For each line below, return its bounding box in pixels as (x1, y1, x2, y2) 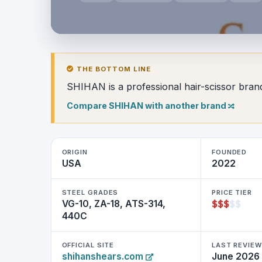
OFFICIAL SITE (61, 241, 115, 250)
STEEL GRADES (61, 188, 119, 197)
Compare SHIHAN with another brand (66, 100, 228, 111)
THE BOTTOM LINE (74, 64, 151, 73)
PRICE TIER (211, 188, 252, 197)
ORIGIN (61, 147, 88, 156)
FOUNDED (211, 147, 247, 156)
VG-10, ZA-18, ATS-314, (61, 198, 166, 210)
